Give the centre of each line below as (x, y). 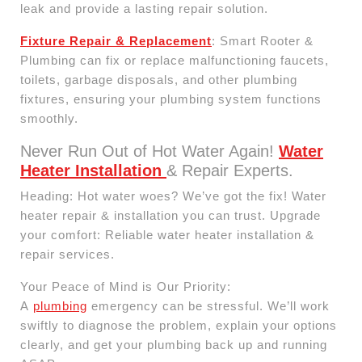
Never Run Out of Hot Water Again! (149, 151)
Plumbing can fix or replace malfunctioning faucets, (175, 60)
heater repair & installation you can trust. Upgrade (170, 215)
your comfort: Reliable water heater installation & (167, 234)
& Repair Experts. (230, 170)
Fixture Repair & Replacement (116, 40)
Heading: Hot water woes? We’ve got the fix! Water (173, 196)
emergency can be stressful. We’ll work (208, 305)
